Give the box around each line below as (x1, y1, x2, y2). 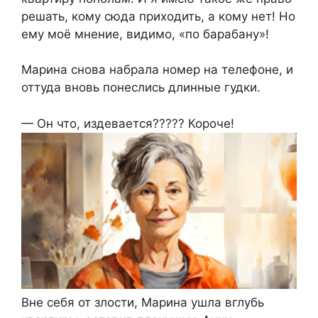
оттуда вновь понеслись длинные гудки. (21, 80, 261, 95)
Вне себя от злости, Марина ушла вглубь (21, 295, 264, 309)
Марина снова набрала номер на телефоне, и (21, 62, 293, 77)
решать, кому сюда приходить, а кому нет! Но (21, 9, 295, 23)
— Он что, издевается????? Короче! (21, 116, 234, 131)
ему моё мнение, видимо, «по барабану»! (21, 26, 269, 41)
